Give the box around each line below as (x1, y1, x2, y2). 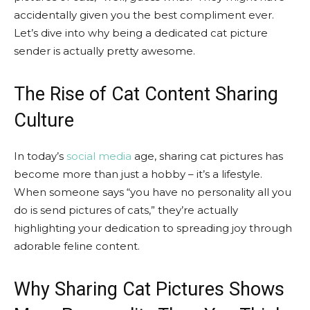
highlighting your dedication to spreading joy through (14, 221, 292, 235)
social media (66, 149, 131, 163)
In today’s (14, 149, 66, 163)
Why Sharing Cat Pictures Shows (14, 277, 284, 300)
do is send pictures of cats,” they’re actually (14, 203, 238, 217)
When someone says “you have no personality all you (14, 185, 291, 199)
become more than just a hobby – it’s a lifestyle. (14, 167, 262, 181)
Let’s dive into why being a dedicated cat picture (14, 26, 268, 39)
